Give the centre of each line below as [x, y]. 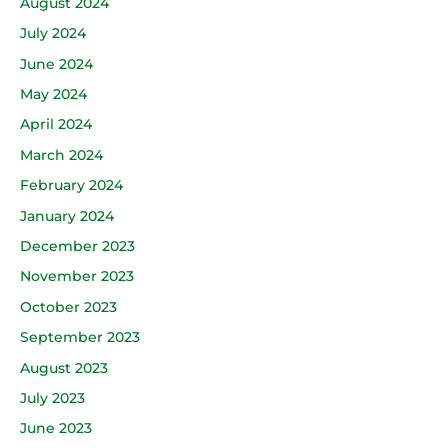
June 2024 [56, 63]
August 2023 [64, 367]
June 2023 [56, 428]
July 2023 [52, 397]
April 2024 [56, 124]
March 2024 [61, 154]
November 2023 [77, 276]
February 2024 [71, 185]
